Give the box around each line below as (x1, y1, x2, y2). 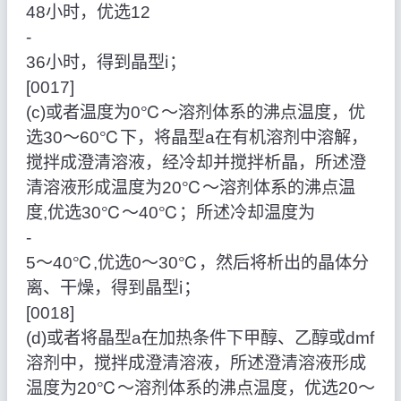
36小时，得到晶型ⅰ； (25, 53, 186, 73)
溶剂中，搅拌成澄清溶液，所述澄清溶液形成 (25, 354, 366, 373)
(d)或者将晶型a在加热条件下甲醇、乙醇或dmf (25, 328, 374, 348)
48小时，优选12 (25, 3, 150, 22)
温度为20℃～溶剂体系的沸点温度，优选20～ (25, 379, 375, 398)
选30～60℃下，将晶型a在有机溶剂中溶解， (25, 128, 368, 148)
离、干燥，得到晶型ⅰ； (25, 278, 200, 298)
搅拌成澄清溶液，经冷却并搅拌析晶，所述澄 (25, 153, 366, 173)
